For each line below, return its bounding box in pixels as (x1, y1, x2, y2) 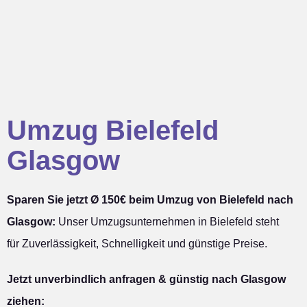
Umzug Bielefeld (7, 115, 219, 146)
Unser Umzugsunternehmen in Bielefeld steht (56, 216, 279, 228)
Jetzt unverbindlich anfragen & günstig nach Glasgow (7, 273, 286, 286)
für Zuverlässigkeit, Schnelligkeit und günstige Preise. (7, 238, 267, 250)
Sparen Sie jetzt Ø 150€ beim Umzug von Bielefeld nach (7, 194, 293, 206)
